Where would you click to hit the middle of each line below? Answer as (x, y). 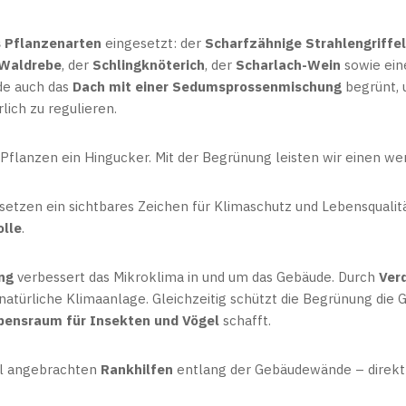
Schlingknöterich (149, 65)
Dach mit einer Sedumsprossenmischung (207, 87)
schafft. (245, 320)
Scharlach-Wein (288, 65)
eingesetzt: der (153, 43)
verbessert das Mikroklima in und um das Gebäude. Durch (196, 277)
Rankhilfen (137, 369)
